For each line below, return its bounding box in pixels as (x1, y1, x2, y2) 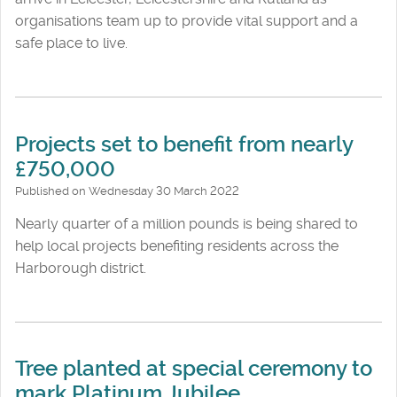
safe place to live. (15, 35, 128, 52)
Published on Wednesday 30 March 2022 (15, 183, 239, 198)
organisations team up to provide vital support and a (15, 12, 358, 30)
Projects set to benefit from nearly (15, 131, 353, 157)
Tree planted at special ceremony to (15, 356, 372, 382)
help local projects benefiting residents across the (15, 237, 339, 254)
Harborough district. (15, 259, 146, 276)
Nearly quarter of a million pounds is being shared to (15, 214, 358, 232)
